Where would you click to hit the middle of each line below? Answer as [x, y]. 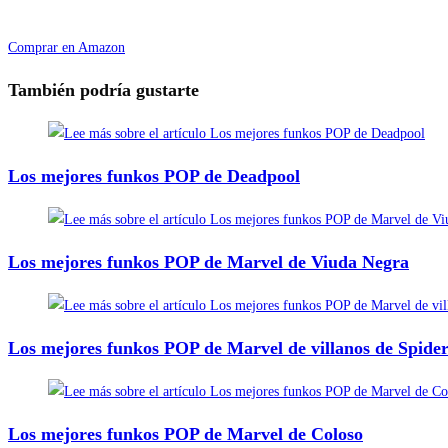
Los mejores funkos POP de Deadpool [154, 175]
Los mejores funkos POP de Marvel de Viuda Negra [208, 261]
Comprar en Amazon [66, 47]
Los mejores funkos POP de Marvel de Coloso [185, 433]
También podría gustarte [103, 89]
